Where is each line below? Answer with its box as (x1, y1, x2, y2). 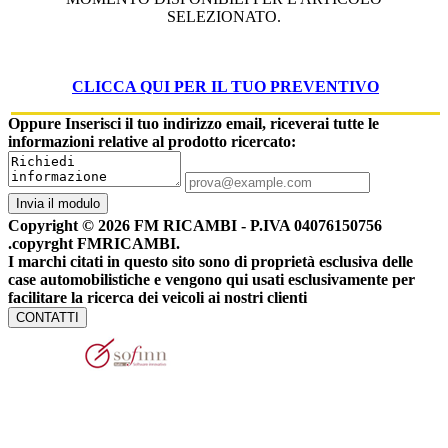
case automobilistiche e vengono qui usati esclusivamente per (8, 271, 415, 289)
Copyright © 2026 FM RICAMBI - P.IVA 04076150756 (8, 217, 382, 235)
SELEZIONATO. (167, 8, 281, 26)
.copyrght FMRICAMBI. (8, 235, 180, 253)
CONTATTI (16, 310, 79, 326)
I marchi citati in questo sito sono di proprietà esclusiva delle (8, 253, 413, 271)
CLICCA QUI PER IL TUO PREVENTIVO (72, 78, 379, 96)
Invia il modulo (16, 196, 100, 212)
